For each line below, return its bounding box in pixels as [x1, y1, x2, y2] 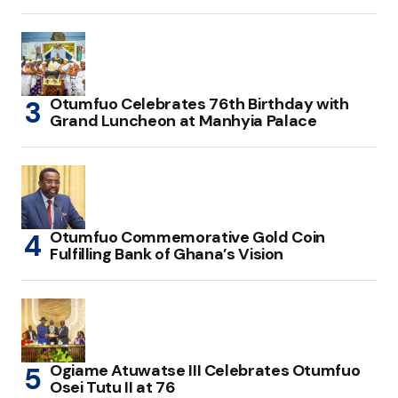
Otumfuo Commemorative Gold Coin [50, 227, 325, 249]
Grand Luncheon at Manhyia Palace [50, 110, 317, 132]
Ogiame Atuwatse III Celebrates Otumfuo [50, 360, 361, 382]
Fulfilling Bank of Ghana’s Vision [50, 243, 284, 266]
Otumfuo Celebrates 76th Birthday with [50, 93, 349, 115]
